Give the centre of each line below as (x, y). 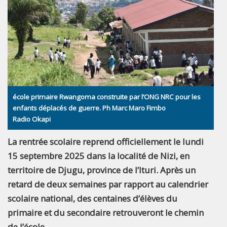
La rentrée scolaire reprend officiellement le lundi (106, 141)
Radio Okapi (32, 119)
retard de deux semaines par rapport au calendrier (108, 184)
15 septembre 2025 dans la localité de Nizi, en (99, 156)
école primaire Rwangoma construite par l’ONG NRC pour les (107, 97)
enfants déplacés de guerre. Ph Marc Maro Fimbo (89, 108)
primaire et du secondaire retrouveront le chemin (106, 212)
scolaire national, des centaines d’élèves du (92, 198)
